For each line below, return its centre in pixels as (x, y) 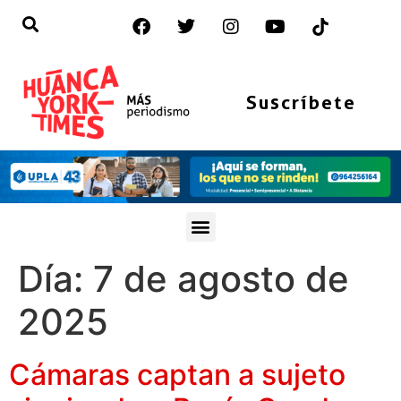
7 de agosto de (221, 278)
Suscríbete (301, 102)
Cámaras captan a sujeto (177, 374)
